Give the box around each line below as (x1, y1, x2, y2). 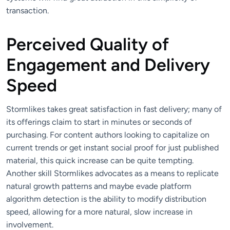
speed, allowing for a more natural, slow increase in (6, 207, 193, 217)
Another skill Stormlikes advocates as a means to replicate (6, 168, 219, 179)
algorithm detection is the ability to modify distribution (6, 194, 206, 204)
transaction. (6, 5, 49, 15)
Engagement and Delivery (6, 54, 210, 75)
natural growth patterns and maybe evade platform (6, 181, 191, 191)
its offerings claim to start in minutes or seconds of (6, 117, 192, 127)
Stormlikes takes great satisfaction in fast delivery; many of (6, 104, 222, 114)
